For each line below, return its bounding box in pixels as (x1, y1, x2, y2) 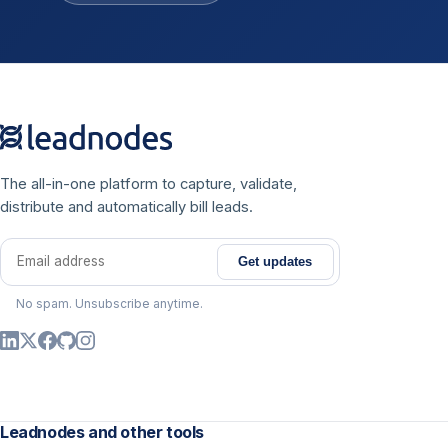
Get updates (238, 254, 313, 270)
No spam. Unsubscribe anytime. (16, 296, 203, 312)
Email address (4, 262, 109, 283)
